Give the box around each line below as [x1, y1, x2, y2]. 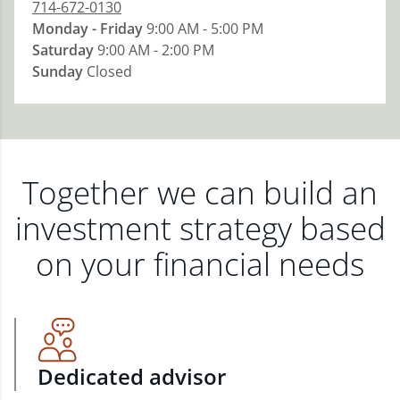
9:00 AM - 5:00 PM [146, 19, 263, 38]
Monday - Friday [32, 19, 143, 38]
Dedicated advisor [37, 362, 226, 391]
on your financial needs [36, 243, 364, 285]
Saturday [32, 40, 94, 60]
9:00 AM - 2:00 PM [97, 40, 214, 60]
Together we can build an [22, 171, 378, 213]
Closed [87, 62, 132, 81]
